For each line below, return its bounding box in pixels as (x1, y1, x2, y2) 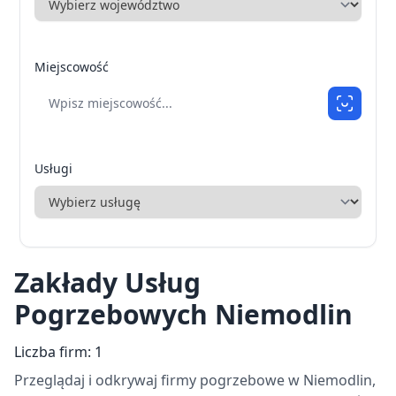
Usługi (34, 159, 72, 177)
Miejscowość (34, 57, 109, 75)
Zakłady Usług (14, 263, 201, 301)
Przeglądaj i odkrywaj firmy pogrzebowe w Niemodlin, (14, 369, 376, 390)
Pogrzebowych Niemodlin (14, 295, 353, 332)
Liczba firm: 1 (14, 341, 103, 362)
